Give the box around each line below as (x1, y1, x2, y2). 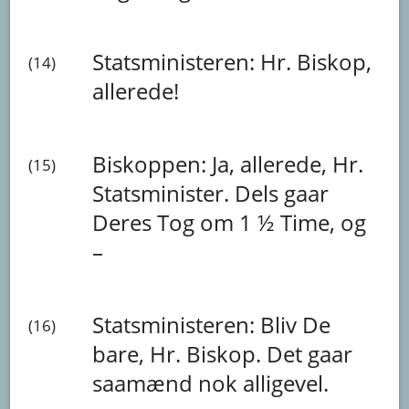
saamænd (92, 367, 199, 398)
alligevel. (243, 367, 330, 398)
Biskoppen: (92, 148, 213, 179)
